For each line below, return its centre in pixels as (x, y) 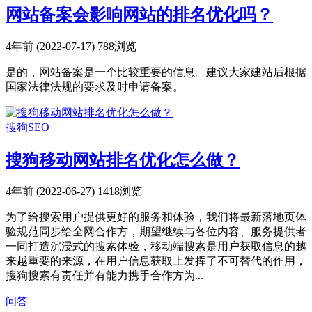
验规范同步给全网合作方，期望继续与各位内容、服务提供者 (156, 232)
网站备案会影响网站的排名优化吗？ (139, 14)
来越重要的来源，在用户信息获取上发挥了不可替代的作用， (156, 261)
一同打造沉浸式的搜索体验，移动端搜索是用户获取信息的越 (156, 247)
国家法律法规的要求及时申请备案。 (95, 86)
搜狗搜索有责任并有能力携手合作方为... (104, 276)
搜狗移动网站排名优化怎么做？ (123, 160)
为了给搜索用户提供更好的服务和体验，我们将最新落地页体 (156, 217)
